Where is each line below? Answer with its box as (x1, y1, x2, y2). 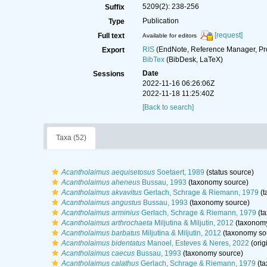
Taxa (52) (55, 133, 86, 142)
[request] (214, 31, 243, 40)
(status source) (204, 168, 254, 176)
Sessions (92, 70, 125, 78)
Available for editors (142, 32, 197, 39)
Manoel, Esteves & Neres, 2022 (145, 239, 249, 247)
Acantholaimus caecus (61, 249, 135, 257)
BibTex (142, 55, 164, 64)
